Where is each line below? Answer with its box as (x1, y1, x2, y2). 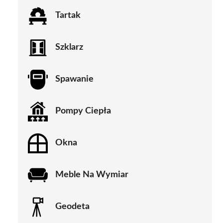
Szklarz (55, 43, 83, 52)
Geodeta (55, 202, 90, 212)
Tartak (55, 11, 81, 20)
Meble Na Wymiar (55, 170, 128, 180)
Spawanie (55, 75, 94, 84)
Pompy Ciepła (55, 107, 111, 116)
